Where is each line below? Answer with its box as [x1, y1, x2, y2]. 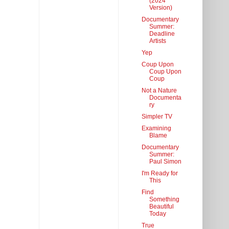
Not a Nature [141, 87, 177, 95]
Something [149, 196, 179, 203]
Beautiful [149, 203, 174, 211]
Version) [149, 4, 172, 12]
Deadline [149, 30, 175, 38]
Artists [149, 37, 166, 45]
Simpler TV [141, 113, 172, 121]
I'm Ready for [141, 170, 178, 177]
